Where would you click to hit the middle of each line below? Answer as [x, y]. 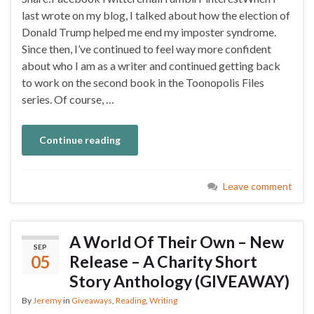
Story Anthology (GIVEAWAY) [179, 281]
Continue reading [80, 139]
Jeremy [47, 300]
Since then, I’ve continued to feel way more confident [146, 48]
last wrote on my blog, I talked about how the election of [156, 15]
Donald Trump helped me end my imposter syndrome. [149, 32]
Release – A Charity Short [163, 261]
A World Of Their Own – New [177, 241]
